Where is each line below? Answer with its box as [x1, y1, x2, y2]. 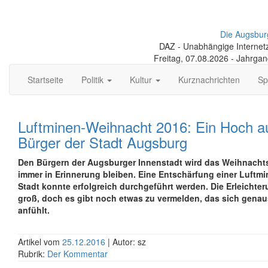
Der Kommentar [47, 248, 108, 260]
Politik [81, 74, 106, 86]
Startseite [28, 74, 63, 86]
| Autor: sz [108, 236, 146, 248]
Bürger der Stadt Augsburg [18, 132, 187, 153]
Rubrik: [18, 248, 47, 260]
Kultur [130, 74, 154, 86]
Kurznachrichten [178, 74, 240, 86]
